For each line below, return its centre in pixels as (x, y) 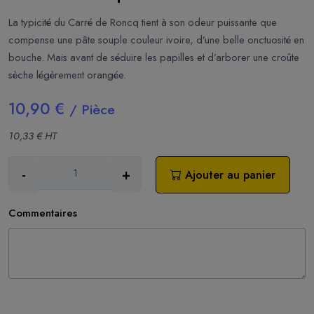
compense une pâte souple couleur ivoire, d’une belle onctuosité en (156, 40)
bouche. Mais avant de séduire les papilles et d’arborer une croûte (154, 58)
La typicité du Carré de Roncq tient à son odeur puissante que (143, 23)
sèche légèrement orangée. (69, 75)
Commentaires (43, 213)
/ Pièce (92, 110)
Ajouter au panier (228, 175)
